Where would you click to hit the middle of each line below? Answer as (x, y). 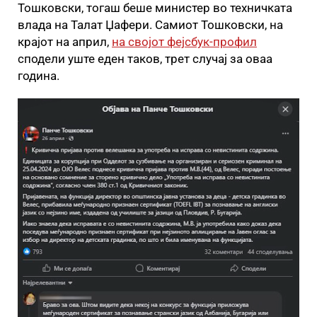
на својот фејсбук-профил (184, 41)
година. (39, 75)
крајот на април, (65, 41)
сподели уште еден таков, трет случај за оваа (145, 58)
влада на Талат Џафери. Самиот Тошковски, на (150, 24)
